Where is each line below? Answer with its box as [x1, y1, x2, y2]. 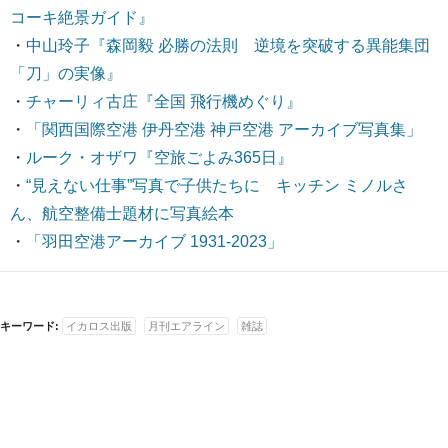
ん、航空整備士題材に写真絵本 [10, 205, 234, 222]
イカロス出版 [66, 320, 132, 332]
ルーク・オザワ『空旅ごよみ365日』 [26, 149, 293, 166]
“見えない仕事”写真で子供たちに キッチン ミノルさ [26, 177, 408, 194]
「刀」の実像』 [10, 65, 122, 82]
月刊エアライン [148, 320, 225, 332]
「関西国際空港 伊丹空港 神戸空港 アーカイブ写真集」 [26, 121, 422, 138]
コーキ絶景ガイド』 [10, 9, 154, 26]
